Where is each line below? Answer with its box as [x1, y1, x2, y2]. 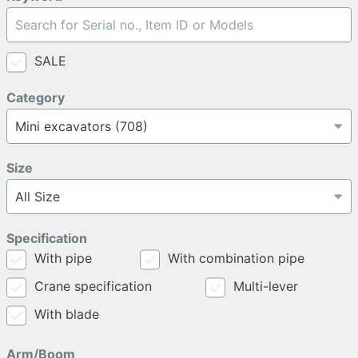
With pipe [34, 249, 92, 266]
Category [6, 89, 65, 105]
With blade [34, 305, 99, 322]
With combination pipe [167, 249, 304, 266]
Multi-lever [233, 277, 298, 294]
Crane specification [34, 277, 152, 294]
